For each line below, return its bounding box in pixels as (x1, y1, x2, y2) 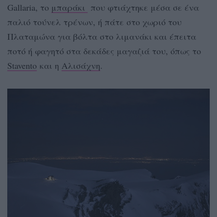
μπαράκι (51, 1, 88, 14)
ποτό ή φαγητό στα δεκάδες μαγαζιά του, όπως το (7, 45, 201, 57)
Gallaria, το (7, 1, 51, 14)
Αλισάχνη (62, 60, 100, 72)
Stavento (7, 60, 37, 72)
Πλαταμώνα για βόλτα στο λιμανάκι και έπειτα (7, 31, 196, 43)
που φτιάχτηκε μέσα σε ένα (88, 1, 199, 14)
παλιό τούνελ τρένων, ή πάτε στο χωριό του (7, 16, 182, 28)
